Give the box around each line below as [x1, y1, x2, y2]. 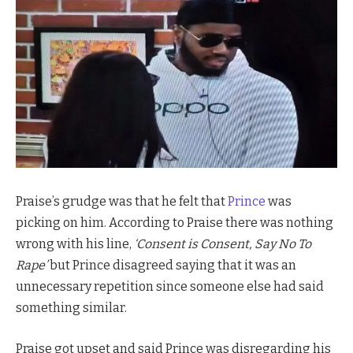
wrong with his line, [16, 236, 134, 252]
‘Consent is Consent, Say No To [134, 236, 311, 252]
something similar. [16, 300, 127, 316]
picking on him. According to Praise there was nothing [16, 215, 333, 231]
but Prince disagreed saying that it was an [50, 258, 296, 273]
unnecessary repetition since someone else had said [16, 279, 324, 295]
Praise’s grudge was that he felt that [16, 194, 228, 210]
